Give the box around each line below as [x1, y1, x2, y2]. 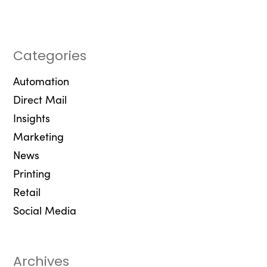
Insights [13, 110, 50, 126]
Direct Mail [13, 92, 67, 107]
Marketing [13, 129, 64, 144]
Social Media [13, 203, 76, 218]
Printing [13, 166, 51, 181]
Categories [13, 46, 86, 66]
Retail [13, 184, 41, 200]
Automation [13, 73, 69, 89]
